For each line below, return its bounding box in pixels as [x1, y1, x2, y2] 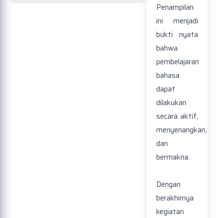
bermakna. [156, 151, 190, 163]
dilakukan [156, 97, 186, 109]
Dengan [156, 179, 181, 191]
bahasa [156, 70, 180, 82]
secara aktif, [156, 110, 198, 123]
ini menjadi [156, 15, 198, 27]
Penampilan [156, 1, 194, 14]
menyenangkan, [156, 124, 207, 136]
